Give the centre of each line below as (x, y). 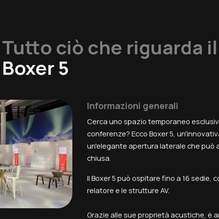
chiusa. (99, 158)
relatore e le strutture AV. (128, 190)
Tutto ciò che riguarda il (109, 47)
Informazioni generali (132, 106)
